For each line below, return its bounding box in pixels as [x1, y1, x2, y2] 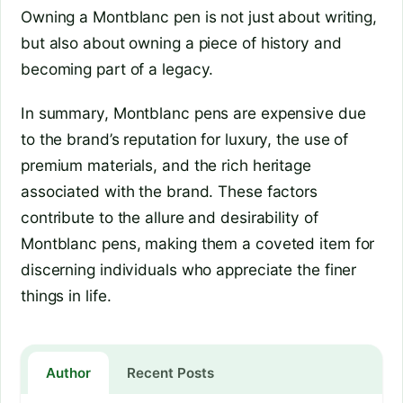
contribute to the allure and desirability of [21, 207, 318, 227]
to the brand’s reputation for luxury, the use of [21, 129, 349, 148]
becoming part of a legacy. [21, 58, 214, 78]
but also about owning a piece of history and [21, 32, 342, 52]
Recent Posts [127, 364, 214, 382]
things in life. [21, 285, 112, 305]
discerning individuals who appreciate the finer [21, 259, 357, 279]
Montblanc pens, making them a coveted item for [21, 233, 375, 253]
